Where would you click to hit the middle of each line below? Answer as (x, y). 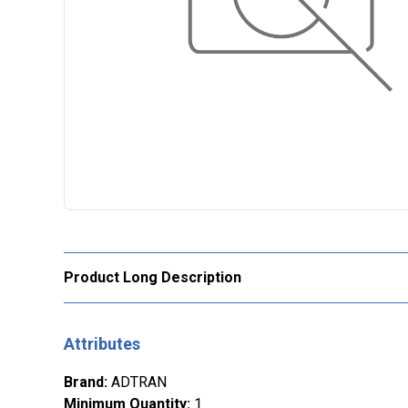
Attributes (102, 344)
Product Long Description (153, 278)
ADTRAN (139, 382)
